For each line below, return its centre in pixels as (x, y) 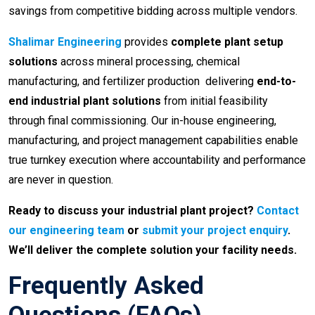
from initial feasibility (214, 101)
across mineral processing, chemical (149, 62)
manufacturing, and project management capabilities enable (153, 141)
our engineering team (66, 231)
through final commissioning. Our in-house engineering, (142, 121)
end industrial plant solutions (85, 101)
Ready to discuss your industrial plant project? (131, 211)
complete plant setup (227, 42)
